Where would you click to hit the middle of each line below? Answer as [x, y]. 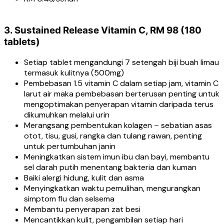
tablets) [22, 42]
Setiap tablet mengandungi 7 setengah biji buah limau [121, 62]
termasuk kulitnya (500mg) [74, 73]
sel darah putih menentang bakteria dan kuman [110, 167]
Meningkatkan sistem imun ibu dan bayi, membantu [117, 157]
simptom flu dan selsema [69, 199]
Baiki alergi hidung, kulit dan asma [84, 178]
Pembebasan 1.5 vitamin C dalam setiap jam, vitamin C [121, 83]
